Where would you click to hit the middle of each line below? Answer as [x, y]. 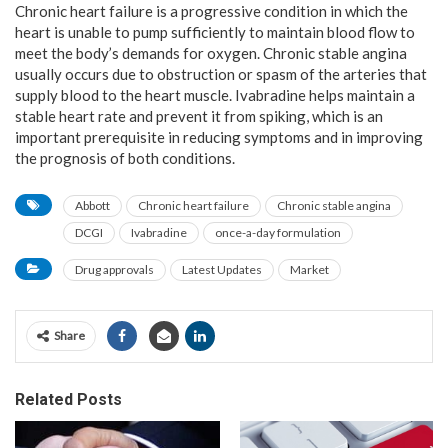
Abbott [92, 205]
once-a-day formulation [278, 232]
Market [309, 269]
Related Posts [68, 399]
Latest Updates [222, 269]
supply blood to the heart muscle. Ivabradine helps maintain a [215, 94]
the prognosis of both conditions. [125, 157]
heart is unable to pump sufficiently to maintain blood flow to [215, 31]
